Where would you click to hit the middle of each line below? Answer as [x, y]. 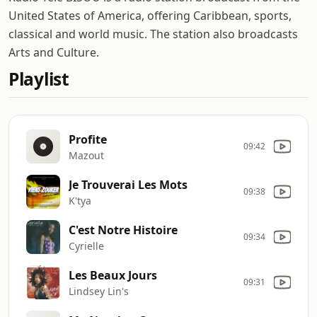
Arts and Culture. [54, 52]
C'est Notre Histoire [123, 230]
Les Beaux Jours [113, 275]
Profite [88, 139]
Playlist [39, 79]
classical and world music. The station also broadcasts [153, 34]
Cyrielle [86, 246]
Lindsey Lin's [99, 291]
